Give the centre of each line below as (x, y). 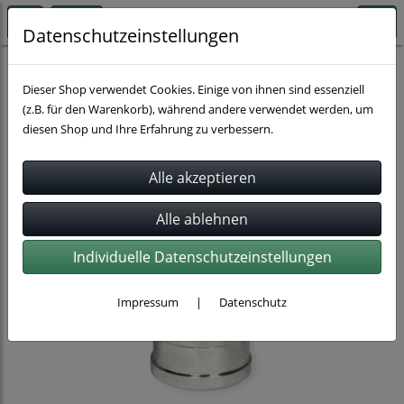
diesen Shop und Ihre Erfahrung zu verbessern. (148, 129)
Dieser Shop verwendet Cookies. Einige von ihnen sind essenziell (193, 89)
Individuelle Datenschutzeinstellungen (202, 257)
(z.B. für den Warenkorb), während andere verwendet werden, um (198, 109)
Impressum (148, 302)
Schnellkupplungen (65, 67)
